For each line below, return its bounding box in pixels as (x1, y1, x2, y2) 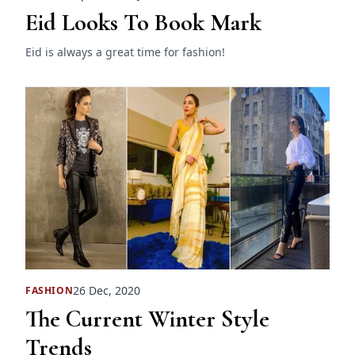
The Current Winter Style (25, 304, 269, 334)
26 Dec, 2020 (73, 283, 141, 299)
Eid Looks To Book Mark (25, 7, 261, 37)
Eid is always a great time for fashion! (25, 44, 225, 59)
